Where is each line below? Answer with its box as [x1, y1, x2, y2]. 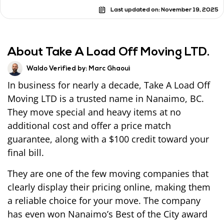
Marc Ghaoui [87, 65, 130, 72]
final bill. [7, 146, 44, 159]
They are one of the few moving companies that [7, 167, 208, 179]
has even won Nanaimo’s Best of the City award [7, 207, 207, 220]
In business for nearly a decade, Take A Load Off [7, 79, 210, 91]
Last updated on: [110, 6, 160, 13]
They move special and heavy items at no [7, 106, 181, 118]
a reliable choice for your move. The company [7, 194, 200, 206]
